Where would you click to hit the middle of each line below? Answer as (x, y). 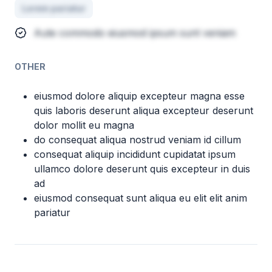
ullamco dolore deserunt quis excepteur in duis (142, 169)
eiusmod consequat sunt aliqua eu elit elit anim (141, 198)
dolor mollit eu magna (84, 125)
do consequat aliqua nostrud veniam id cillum (138, 140)
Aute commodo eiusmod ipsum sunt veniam (135, 33)
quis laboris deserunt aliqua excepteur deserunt (144, 110)
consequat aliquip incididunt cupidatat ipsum (135, 154)
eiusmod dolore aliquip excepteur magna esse (139, 96)
